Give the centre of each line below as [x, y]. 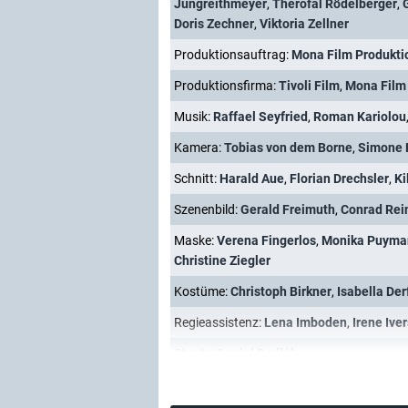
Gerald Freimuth [288, 209]
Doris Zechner [214, 24]
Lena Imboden [306, 322]
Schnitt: [197, 178]
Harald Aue [252, 178]
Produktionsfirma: [226, 86]
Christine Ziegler [222, 260]
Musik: [194, 117]
